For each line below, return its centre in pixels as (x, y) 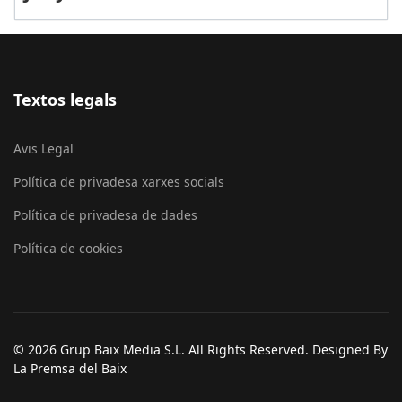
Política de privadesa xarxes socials (119, 181)
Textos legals (65, 99)
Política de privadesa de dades (105, 214)
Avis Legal (44, 148)
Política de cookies (68, 248)
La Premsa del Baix (70, 368)
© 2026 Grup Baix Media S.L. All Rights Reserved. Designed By (201, 349)
